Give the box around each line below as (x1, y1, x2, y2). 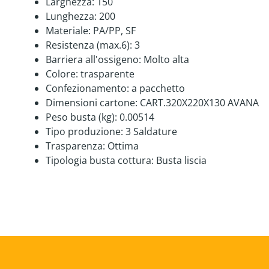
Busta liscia (156, 154, 207, 168)
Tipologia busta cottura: (46, 154, 154, 168)
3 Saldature (125, 125, 177, 139)
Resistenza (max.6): (46, 38, 132, 52)
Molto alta (144, 53, 189, 67)
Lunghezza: (46, 10, 97, 23)
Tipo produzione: (46, 125, 123, 139)
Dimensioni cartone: (46, 96, 138, 110)
